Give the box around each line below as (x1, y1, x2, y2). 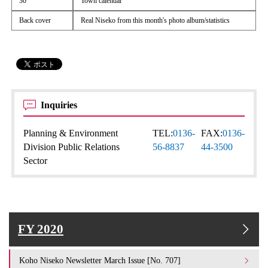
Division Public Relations (23, 142, 120, 153)
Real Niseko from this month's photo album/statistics (81, 16, 230, 25)
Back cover (19, 16, 51, 25)
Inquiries (41, 100, 80, 111)
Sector (23, 156, 48, 166)
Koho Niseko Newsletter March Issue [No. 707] (19, 255, 181, 266)
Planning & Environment (23, 128, 118, 139)
